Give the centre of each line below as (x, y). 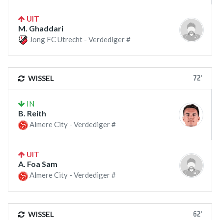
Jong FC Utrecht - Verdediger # (79, 40)
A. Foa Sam (38, 164)
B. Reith (32, 113)
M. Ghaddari (41, 28)
